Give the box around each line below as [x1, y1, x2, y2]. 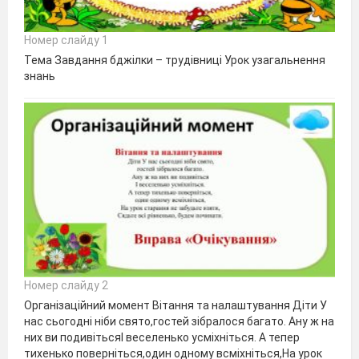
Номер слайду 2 [24, 278, 108, 292]
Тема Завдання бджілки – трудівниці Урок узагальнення [24, 53, 325, 67]
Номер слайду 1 [24, 33, 108, 46]
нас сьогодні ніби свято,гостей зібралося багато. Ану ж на [24, 314, 334, 328]
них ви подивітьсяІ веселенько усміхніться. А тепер [24, 330, 300, 344]
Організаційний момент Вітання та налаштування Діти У [24, 298, 327, 312]
